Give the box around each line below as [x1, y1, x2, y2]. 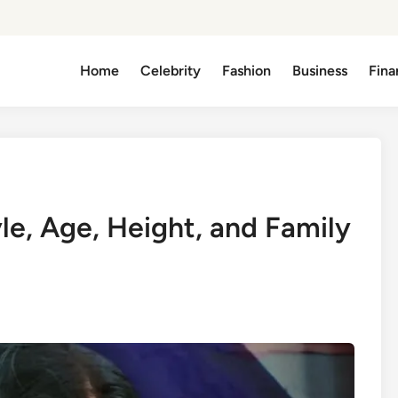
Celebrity [140, 62, 202, 79]
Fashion [222, 62, 272, 79]
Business [292, 62, 348, 79]
